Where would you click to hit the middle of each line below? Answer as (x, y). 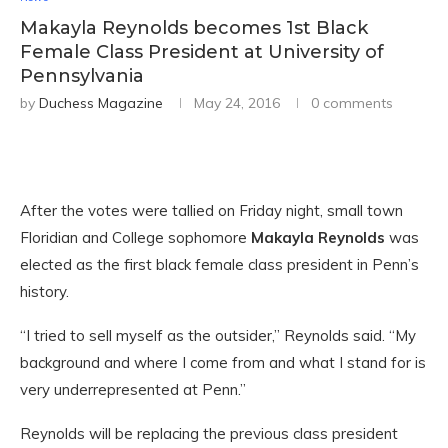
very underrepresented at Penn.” (133, 390)
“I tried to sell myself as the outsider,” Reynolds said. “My (218, 336)
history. (44, 292)
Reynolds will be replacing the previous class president (209, 434)
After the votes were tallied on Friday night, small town (211, 211)
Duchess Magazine (101, 103)
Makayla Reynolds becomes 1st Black (194, 28)
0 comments (352, 103)
